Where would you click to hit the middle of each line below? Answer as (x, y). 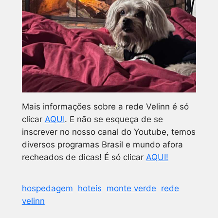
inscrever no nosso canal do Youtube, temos (109, 132)
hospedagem (47, 188)
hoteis (90, 188)
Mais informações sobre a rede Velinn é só (105, 106)
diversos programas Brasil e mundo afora (102, 144)
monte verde (131, 188)
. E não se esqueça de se (114, 119)
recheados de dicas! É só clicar (84, 157)
